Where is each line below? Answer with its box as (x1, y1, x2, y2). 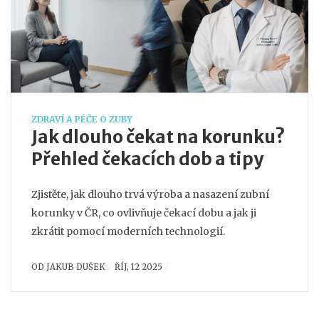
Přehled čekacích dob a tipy (31, 148, 263, 170)
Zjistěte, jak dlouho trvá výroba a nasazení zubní (31, 188, 269, 201)
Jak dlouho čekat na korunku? (31, 126, 285, 148)
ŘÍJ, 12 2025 (114, 261, 162, 272)
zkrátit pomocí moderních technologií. (31, 225, 225, 238)
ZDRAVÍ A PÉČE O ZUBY (31, 114, 132, 125)
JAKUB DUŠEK (46, 261, 105, 272)
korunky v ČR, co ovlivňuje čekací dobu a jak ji (31, 206, 256, 219)
